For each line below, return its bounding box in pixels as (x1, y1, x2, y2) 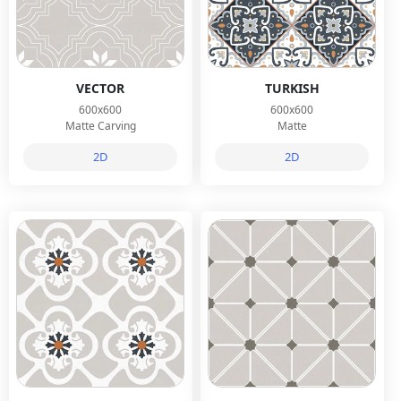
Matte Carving (64, 117, 136, 133)
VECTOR (76, 79, 125, 97)
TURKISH (264, 79, 320, 97)
